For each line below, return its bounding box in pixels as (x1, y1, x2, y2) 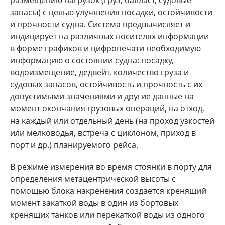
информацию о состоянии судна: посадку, (10, 54, 174, 66)
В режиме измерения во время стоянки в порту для (10, 161, 212, 172)
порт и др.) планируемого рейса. (10, 139, 138, 150)
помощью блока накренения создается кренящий (10, 185, 206, 196)
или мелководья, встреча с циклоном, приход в (10, 127, 196, 138)
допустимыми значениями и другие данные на (10, 90, 194, 102)
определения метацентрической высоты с (10, 173, 176, 184)
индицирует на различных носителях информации (10, 30, 209, 42)
